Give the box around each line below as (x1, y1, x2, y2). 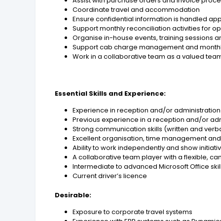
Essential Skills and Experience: (55, 88, 166, 98)
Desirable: (55, 190, 92, 200)
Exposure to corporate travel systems (73, 207, 193, 217)
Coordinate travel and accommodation (73, 4, 200, 14)
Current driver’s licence (73, 171, 147, 181)
